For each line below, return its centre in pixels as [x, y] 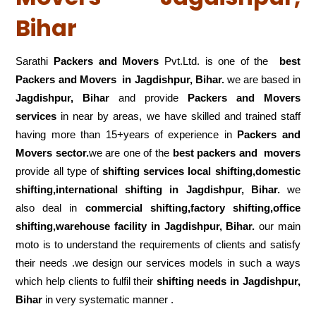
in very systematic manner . [108, 300]
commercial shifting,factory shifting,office [193, 208]
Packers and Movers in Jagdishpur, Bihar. [121, 80]
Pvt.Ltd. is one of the [216, 61]
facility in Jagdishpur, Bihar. [187, 226]
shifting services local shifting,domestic [201, 171]
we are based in [263, 80]
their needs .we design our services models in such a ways [158, 263]
